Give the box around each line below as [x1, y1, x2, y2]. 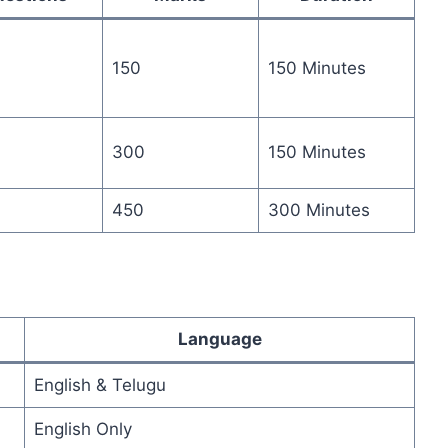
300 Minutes [267, 200, 370, 221]
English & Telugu [33, 375, 166, 396]
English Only [33, 419, 132, 440]
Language [177, 329, 262, 350]
